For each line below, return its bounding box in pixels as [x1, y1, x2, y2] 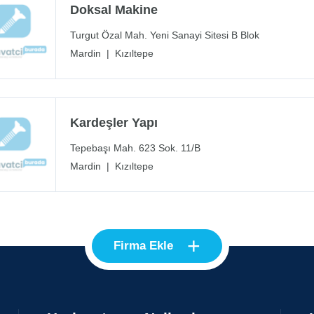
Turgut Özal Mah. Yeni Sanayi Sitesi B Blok [70, 29, 259, 41]
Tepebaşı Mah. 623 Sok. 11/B [70, 142, 200, 154]
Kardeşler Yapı [70, 116, 158, 130]
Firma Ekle [114, 239, 173, 253]
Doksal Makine [70, 3, 158, 18]
